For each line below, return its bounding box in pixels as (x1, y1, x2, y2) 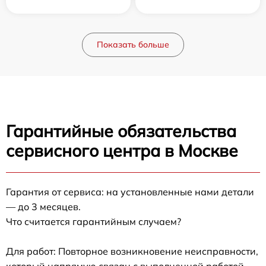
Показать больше (97, 39, 169, 50)
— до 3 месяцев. (6, 200, 81, 213)
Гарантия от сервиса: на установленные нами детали (6, 185, 254, 198)
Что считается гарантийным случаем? (6, 215, 181, 227)
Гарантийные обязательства (6, 120, 236, 141)
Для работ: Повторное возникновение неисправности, (6, 245, 258, 257)
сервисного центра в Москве (6, 140, 238, 161)
